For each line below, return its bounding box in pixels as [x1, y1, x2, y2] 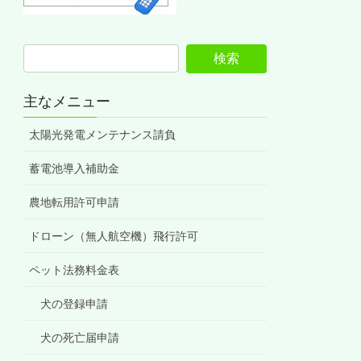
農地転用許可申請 [29, 196, 120, 210]
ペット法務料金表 [29, 263, 120, 277]
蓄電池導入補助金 [29, 162, 120, 176]
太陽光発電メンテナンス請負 [29, 128, 176, 142]
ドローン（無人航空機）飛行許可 [29, 230, 199, 243]
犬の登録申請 [40, 297, 109, 311]
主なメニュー [23, 93, 111, 110]
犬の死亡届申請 [40, 331, 120, 345]
